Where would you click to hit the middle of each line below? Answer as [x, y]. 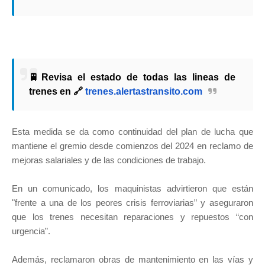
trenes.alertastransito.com [144, 92]
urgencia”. [31, 231]
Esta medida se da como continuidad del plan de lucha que [132, 132]
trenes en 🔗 [57, 92]
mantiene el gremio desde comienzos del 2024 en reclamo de [132, 146]
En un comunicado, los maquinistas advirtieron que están [132, 189]
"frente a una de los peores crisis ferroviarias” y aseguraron [132, 203]
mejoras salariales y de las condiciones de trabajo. [110, 160]
